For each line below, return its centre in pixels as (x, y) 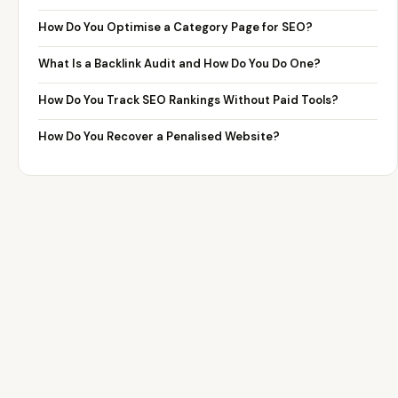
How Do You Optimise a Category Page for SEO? (175, 27)
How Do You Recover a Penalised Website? (159, 136)
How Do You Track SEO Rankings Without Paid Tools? (188, 100)
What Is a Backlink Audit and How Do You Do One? (179, 64)
